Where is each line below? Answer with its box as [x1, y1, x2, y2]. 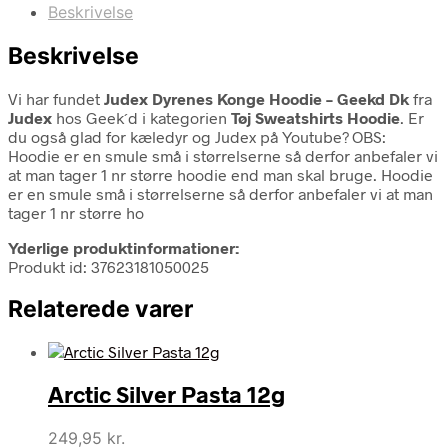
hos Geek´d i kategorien [52, 107, 231, 127]
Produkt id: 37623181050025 [8, 256, 209, 276]
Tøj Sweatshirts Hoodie [231, 107, 400, 127]
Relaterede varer [8, 294, 193, 323]
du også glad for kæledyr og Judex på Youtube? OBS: [8, 126, 386, 146]
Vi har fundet [8, 88, 104, 108]
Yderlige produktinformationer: [8, 237, 239, 257]
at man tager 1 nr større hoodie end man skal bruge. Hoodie [8, 164, 433, 184]
